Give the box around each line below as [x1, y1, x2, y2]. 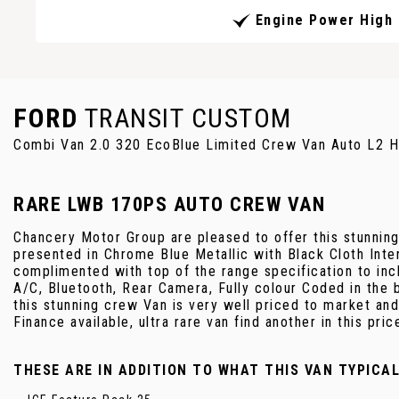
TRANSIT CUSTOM [77, 102, 292, 134]
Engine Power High [255, 12, 393, 29]
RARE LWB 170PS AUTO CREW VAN [13, 192, 325, 216]
